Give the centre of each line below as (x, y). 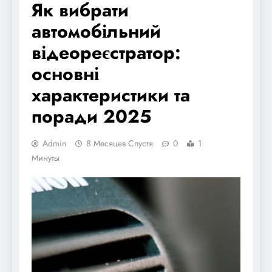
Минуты (46, 158)
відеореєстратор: (106, 52)
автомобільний (96, 31)
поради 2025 (91, 116)
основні (65, 73)
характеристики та (111, 95)
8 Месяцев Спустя (120, 143)
